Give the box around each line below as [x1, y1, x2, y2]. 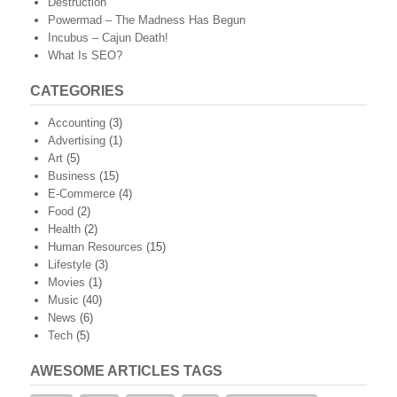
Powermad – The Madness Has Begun [48, 13, 245, 27]
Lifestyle [48, 258, 91, 272]
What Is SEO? [48, 49, 122, 63]
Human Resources [48, 240, 143, 254]
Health [48, 222, 81, 237]
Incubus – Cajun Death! [48, 31, 168, 45]
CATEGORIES [30, 83, 124, 99]
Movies [48, 276, 85, 290]
